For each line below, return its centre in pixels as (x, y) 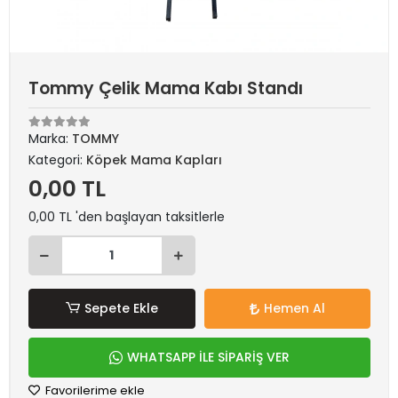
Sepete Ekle (121, 308)
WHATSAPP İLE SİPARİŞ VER (208, 357)
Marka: (50, 139)
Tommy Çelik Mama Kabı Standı (166, 88)
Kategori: (57, 160)
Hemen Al (294, 308)
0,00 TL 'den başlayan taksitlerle (127, 217)
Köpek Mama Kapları (154, 160)
